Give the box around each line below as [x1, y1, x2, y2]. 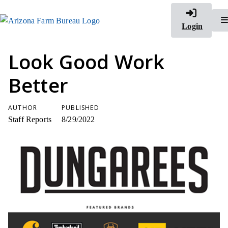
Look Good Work [8, 48, 165, 75]
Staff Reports [8, 115, 52, 124]
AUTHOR [8, 103, 38, 112]
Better [8, 72, 68, 98]
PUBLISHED [62, 103, 99, 112]
